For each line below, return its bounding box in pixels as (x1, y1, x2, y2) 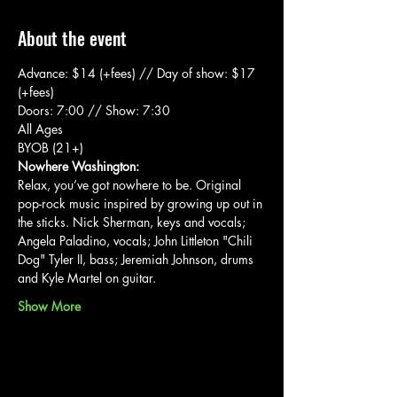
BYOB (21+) (18, 139, 83, 156)
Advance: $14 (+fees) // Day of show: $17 (18, 65, 259, 82)
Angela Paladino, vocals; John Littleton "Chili (18, 232, 256, 249)
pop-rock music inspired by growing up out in (18, 195, 266, 212)
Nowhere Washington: (18, 158, 139, 175)
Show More (18, 298, 81, 315)
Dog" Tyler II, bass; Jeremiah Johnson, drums (18, 251, 257, 268)
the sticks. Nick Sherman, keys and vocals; (18, 214, 249, 230)
